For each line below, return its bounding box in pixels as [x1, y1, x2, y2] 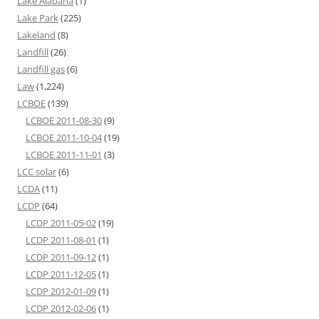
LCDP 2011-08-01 [26, 234, 96, 247]
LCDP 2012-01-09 [26, 285, 96, 298]
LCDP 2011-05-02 [26, 216, 96, 230]
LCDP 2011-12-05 [26, 268, 96, 281]
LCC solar [17, 165, 56, 179]
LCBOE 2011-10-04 [26, 131, 102, 145]
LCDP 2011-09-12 [26, 251, 96, 264]
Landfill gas [17, 63, 65, 76]
